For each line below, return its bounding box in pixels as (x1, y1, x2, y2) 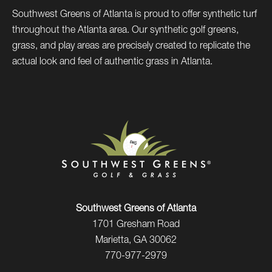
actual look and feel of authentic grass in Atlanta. (12, 58, 212, 68)
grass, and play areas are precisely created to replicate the (12, 42, 250, 52)
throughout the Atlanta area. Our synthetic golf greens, (12, 26, 239, 36)
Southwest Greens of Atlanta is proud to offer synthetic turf (12, 10, 257, 21)
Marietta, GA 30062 (95, 236, 177, 246)
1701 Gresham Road (92, 220, 180, 231)
